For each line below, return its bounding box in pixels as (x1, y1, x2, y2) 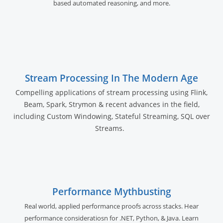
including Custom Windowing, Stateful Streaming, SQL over (13, 111, 210, 121)
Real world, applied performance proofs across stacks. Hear (24, 201, 199, 211)
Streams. (95, 123, 128, 133)
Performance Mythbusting (52, 185, 171, 198)
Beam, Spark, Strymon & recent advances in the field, (23, 99, 200, 109)
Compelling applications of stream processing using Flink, (15, 87, 208, 97)
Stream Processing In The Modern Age (25, 71, 198, 84)
